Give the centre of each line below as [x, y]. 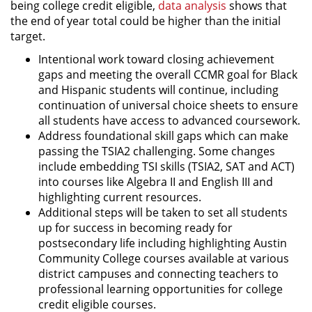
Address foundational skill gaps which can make [163, 135]
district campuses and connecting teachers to [158, 273]
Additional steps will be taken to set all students [163, 212]
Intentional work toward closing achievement [156, 59]
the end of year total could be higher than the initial [146, 21]
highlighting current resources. [120, 197]
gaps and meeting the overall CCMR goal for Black [168, 74]
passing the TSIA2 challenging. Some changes [157, 151]
